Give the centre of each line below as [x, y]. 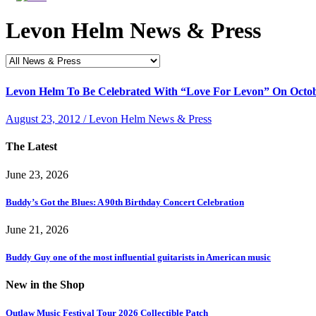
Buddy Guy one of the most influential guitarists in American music [138, 257]
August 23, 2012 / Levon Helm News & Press [109, 119]
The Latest [31, 147]
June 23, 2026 [37, 174]
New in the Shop [45, 285]
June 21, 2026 [37, 230]
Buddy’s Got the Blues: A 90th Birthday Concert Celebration [125, 202]
